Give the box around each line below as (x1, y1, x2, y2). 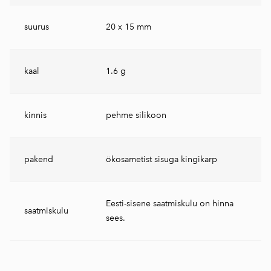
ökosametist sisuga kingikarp (106, 154, 217, 165)
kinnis (24, 110, 47, 120)
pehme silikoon (106, 110, 166, 120)
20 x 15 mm (106, 22, 151, 32)
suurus (24, 22, 49, 32)
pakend (24, 154, 53, 165)
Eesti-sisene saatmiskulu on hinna (106, 198, 233, 209)
